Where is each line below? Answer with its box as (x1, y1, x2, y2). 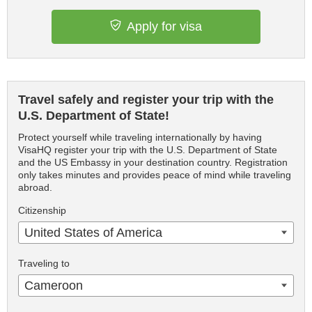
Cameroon (24, 278, 83, 292)
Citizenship (18, 204, 66, 216)
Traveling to (18, 257, 70, 269)
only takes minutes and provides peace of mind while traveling (18, 169, 291, 180)
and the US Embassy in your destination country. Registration (18, 156, 288, 168)
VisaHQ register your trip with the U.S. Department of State (18, 143, 277, 155)
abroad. (18, 181, 52, 193)
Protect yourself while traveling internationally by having (18, 131, 262, 143)
